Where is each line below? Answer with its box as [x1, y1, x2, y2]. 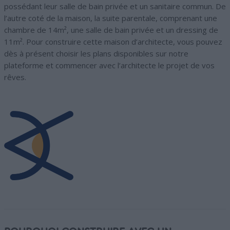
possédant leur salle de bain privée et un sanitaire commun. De [4, 1, 226, 12]
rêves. [4, 72, 26, 83]
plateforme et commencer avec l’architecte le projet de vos [4, 60, 215, 71]
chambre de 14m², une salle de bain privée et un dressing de [4, 25, 218, 35]
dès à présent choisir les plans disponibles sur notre [4, 48, 188, 59]
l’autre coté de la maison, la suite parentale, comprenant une [4, 13, 217, 24]
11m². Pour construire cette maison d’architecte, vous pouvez [4, 36, 222, 47]
